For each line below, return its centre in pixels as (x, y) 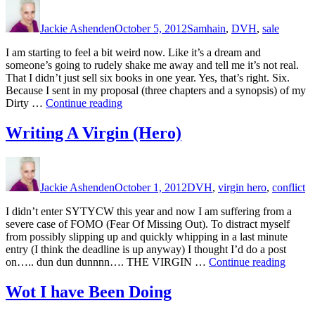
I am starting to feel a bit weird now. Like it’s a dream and (133, 53)
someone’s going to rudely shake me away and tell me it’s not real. (152, 65)
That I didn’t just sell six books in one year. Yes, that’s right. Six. (148, 78)
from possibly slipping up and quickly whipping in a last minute (147, 237)
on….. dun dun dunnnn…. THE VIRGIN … (107, 262)
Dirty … (26, 103)
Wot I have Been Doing (89, 292)
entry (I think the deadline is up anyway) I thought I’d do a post (146, 250)
